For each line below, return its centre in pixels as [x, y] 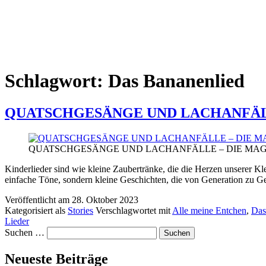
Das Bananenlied [176, 81]
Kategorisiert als [36, 210]
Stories [80, 210]
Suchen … [25, 232]
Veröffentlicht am [38, 199]
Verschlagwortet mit [134, 210]
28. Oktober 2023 [105, 199]
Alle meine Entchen [209, 210]
